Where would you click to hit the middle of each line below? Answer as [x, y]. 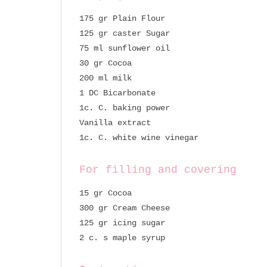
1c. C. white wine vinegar [139, 137]
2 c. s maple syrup [122, 237]
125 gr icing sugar [122, 223]
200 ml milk [105, 78]
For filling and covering [158, 170]
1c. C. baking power [125, 108]
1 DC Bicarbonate [117, 93]
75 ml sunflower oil [125, 48]
